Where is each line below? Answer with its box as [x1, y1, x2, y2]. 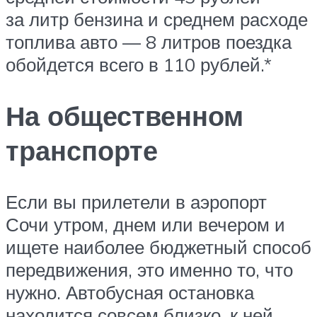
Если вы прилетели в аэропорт [6, 190, 267, 213]
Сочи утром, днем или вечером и [6, 212, 285, 236]
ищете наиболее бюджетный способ [6, 235, 311, 258]
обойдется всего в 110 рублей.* [6, 52, 272, 76]
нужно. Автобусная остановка [6, 280, 254, 304]
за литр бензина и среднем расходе [6, 7, 308, 30]
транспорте [6, 132, 158, 168]
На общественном [6, 98, 243, 133]
